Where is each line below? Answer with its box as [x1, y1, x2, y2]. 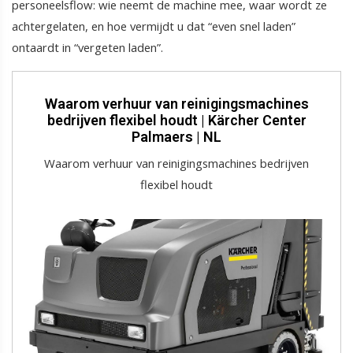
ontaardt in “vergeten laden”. [12, 39, 163, 56]
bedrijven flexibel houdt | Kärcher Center [46, 112, 307, 129]
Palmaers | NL [132, 128, 221, 146]
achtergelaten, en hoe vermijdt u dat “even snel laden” [12, 18, 295, 35]
